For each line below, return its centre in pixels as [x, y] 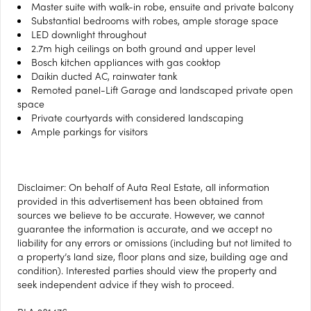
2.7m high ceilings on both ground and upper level [143, 48]
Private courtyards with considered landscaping [137, 117]
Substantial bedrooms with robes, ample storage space [155, 20]
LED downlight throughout [89, 34]
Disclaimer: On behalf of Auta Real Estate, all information [143, 187]
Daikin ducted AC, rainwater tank [104, 76]
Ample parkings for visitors [90, 131]
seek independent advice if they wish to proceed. [126, 284]
